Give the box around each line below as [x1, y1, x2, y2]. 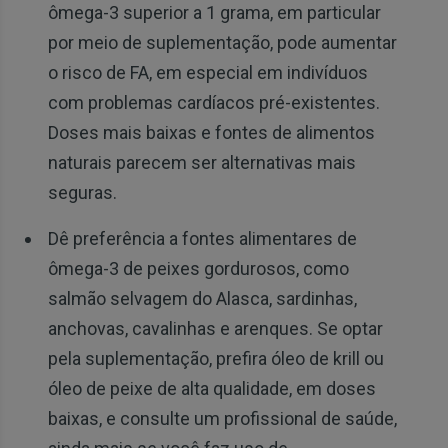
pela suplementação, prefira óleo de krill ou [47, 348, 384, 370]
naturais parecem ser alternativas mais [47, 152, 356, 174]
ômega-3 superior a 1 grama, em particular [47, 2, 381, 24]
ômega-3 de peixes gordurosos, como [47, 258, 349, 280]
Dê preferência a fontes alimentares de [47, 228, 357, 250]
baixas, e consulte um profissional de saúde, [47, 408, 397, 430]
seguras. [47, 182, 117, 204]
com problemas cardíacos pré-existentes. [47, 92, 380, 114]
